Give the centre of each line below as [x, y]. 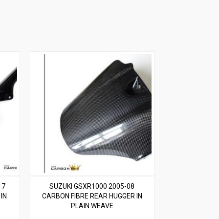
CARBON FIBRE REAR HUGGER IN [92, 196]
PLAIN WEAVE [92, 206]
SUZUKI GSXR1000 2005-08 [92, 186]
